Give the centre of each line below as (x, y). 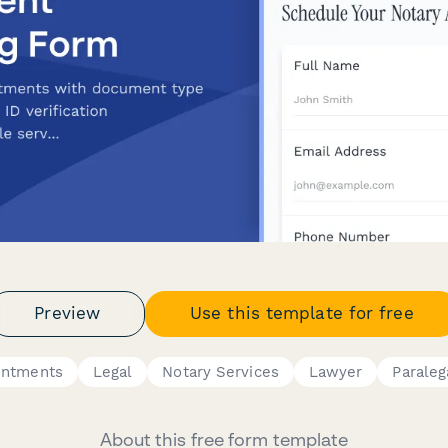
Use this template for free (302, 313)
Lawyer (335, 371)
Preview (67, 313)
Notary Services (220, 371)
